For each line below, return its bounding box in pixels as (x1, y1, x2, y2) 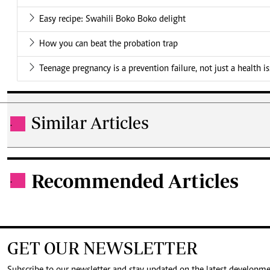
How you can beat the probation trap (39, 39, 178, 49)
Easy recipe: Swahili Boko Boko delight (39, 14, 186, 25)
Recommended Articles (31, 170, 239, 192)
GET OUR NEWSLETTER (7, 238, 198, 259)
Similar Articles (31, 113, 149, 133)
